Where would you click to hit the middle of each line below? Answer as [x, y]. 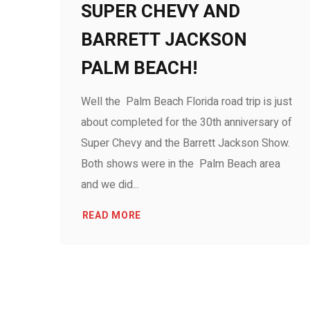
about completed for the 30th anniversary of [186, 122]
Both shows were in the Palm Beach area [181, 164]
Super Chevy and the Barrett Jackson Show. [185, 143]
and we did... [110, 185]
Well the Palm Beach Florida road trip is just [186, 102]
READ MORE [112, 216]
